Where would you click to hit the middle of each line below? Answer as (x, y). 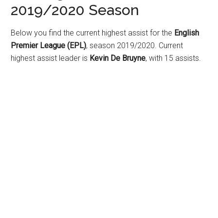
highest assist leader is (50, 58)
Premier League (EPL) (49, 45)
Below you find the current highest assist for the (93, 33)
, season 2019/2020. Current (135, 45)
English (187, 33)
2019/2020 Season (75, 10)
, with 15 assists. (173, 58)
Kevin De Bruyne (118, 58)
